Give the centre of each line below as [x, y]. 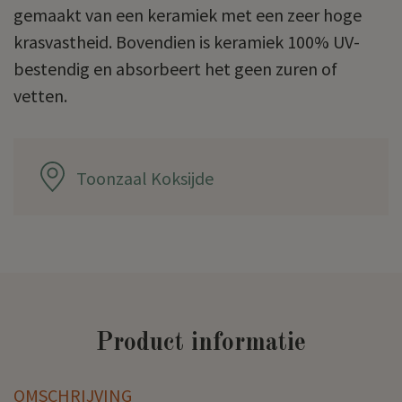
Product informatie [201, 343]
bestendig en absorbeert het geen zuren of [175, 68]
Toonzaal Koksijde [145, 178]
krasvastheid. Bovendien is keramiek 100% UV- [187, 41]
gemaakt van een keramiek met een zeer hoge [188, 14]
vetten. [42, 95]
